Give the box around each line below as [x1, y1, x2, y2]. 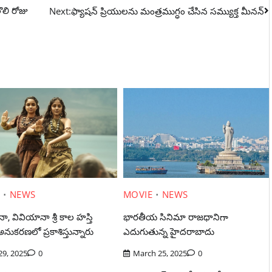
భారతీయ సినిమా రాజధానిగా [123, 211, 228, 223]
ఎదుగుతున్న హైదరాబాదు [123, 225, 214, 238]
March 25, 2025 [132, 247, 187, 259]
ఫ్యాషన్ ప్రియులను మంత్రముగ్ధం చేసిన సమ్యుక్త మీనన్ [71, 4, 265, 17]
